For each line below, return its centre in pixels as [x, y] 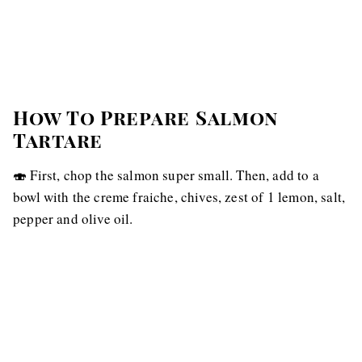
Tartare [58, 140]
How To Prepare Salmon [146, 117]
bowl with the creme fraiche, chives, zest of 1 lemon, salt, [179, 197]
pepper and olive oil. [73, 219]
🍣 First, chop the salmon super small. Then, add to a [166, 175]
